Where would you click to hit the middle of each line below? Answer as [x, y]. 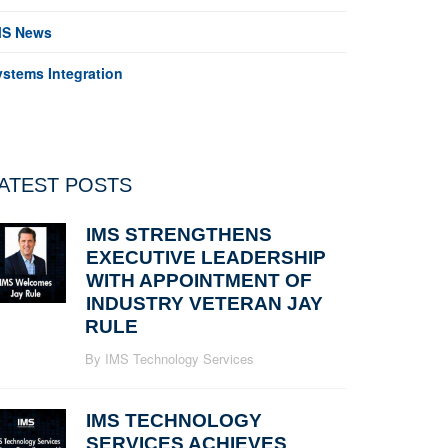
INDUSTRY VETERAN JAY [204, 303]
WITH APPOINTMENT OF [199, 280]
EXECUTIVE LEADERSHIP [206, 257]
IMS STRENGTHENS [179, 234]
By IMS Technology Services [169, 358]
